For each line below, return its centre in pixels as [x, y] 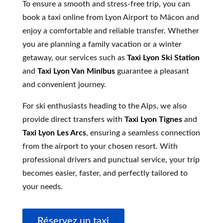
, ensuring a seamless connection [143, 133]
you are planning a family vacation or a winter [102, 45]
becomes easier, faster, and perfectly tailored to [105, 173]
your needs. [42, 187]
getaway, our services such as [74, 58]
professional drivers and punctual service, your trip [111, 160]
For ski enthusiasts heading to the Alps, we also [104, 106]
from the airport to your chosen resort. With [100, 147]
